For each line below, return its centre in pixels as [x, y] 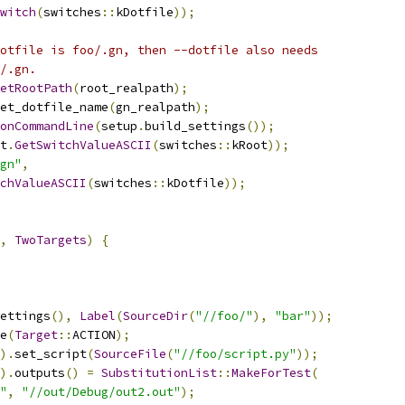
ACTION [94, 335]
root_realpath [127, 88]
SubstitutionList [159, 373]
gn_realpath [155, 107]
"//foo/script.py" [235, 354]
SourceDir [155, 316]
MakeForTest [271, 373]
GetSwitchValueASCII [83, 145]
